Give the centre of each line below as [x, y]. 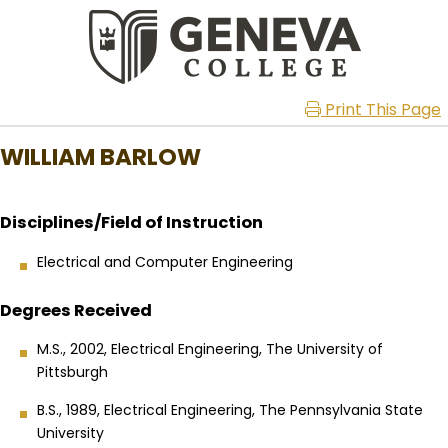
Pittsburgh [72, 372]
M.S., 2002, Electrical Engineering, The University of [210, 349]
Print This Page [381, 109]
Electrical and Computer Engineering [165, 261]
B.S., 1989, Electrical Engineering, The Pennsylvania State [230, 410]
